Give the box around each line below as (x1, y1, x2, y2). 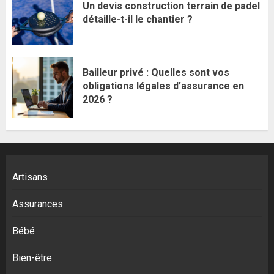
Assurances (12, 198, 63, 210)
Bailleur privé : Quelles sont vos (83, 66, 229, 78)
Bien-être (12, 252, 52, 264)
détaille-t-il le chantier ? (83, 13, 193, 25)
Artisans (12, 171, 48, 183)
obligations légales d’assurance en (83, 80, 244, 92)
